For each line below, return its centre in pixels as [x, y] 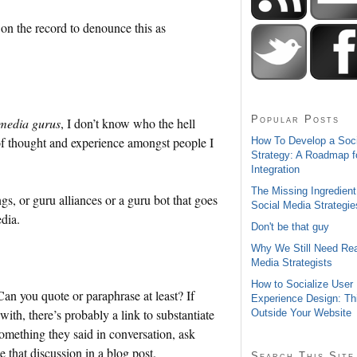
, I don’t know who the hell [128, 123]
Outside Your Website [301, 312]
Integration [275, 169]
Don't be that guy [290, 226]
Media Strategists [292, 262]
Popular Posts [295, 119]
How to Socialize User [302, 284]
